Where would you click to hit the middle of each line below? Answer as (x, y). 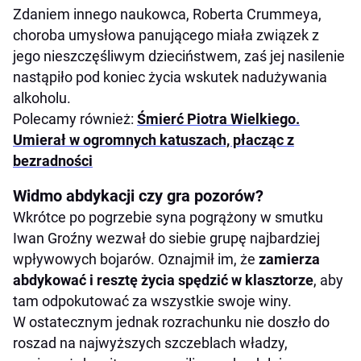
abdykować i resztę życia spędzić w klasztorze (163, 280)
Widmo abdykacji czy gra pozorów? (138, 196)
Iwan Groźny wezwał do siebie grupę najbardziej (166, 239)
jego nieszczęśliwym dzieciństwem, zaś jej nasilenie (179, 56)
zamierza (289, 259)
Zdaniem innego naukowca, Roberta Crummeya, (167, 15)
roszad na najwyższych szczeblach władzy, (150, 343)
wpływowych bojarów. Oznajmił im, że (136, 259)
